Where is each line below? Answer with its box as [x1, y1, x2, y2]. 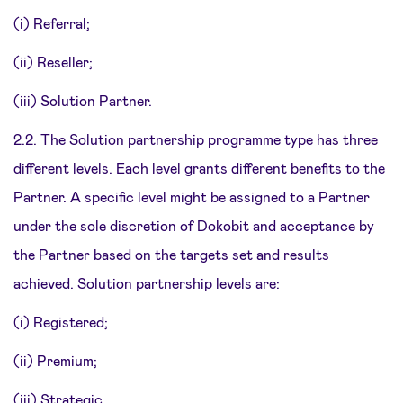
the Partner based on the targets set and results [13, 246, 329, 263]
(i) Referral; [13, 14, 90, 31]
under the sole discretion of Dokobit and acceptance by [13, 217, 374, 234]
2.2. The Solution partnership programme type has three [13, 130, 378, 148]
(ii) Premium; [13, 352, 97, 369]
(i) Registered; [13, 313, 108, 330]
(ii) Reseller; [13, 53, 93, 70]
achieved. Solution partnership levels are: [13, 274, 280, 291]
